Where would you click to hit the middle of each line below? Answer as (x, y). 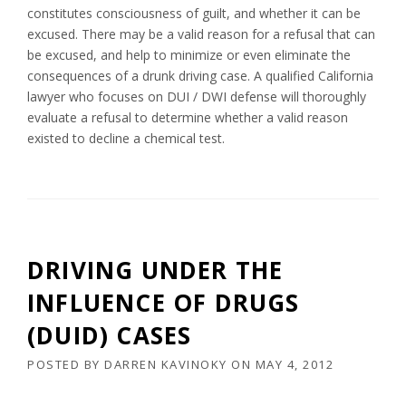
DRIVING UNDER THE (155, 271)
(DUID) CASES (110, 336)
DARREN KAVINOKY (166, 365)
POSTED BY (66, 365)
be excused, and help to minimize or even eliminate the (189, 55)
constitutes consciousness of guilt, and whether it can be (194, 14)
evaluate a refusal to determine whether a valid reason (188, 118)
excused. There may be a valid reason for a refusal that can (201, 34)
